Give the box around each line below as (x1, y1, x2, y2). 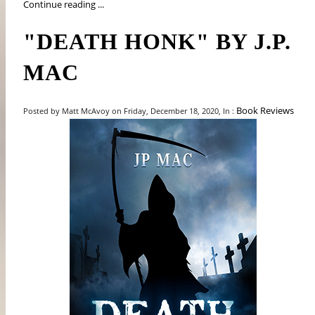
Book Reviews (236, 103, 295, 117)
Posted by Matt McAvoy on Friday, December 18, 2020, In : (23, 105, 237, 116)
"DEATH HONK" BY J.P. (23, 28, 292, 54)
